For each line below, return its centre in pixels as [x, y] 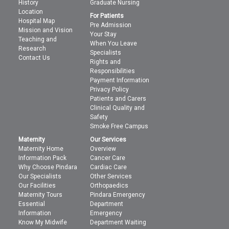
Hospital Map [37, 21]
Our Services [108, 140]
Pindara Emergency [118, 195]
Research [32, 49]
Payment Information [120, 80]
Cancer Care [108, 158]
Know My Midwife [43, 222]
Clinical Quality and [118, 108]
